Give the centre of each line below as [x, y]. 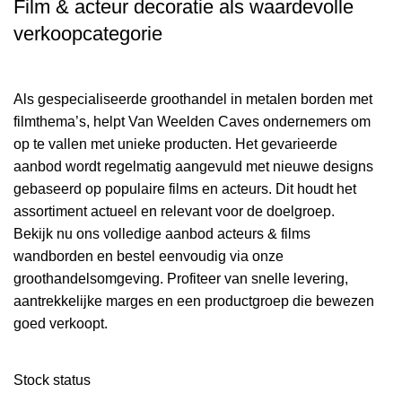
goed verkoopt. [61, 324]
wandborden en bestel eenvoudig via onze [149, 257]
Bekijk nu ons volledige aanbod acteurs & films [162, 234]
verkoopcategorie [88, 34]
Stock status [52, 380]
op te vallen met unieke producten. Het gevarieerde [175, 144]
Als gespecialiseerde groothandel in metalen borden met [193, 100]
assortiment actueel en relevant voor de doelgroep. [174, 212]
